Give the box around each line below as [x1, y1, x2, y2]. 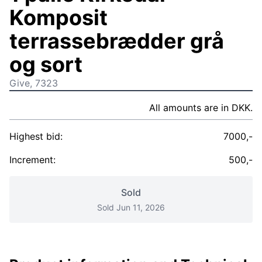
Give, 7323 [9, 77, 58, 89]
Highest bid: [9, 130, 63, 142]
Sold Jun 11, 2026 [97, 202, 165, 212]
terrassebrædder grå [9, 28, 224, 54]
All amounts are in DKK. [149, 102, 253, 113]
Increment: [9, 154, 56, 166]
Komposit [9, 5, 108, 30]
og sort [9, 51, 82, 77]
